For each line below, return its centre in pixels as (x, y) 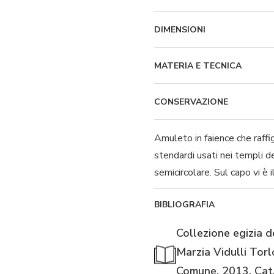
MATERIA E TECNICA (198, 65)
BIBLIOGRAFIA (184, 205)
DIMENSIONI (180, 29)
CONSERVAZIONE (191, 102)
